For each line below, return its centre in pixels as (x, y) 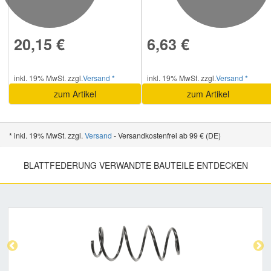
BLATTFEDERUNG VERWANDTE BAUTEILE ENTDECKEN (135, 165)
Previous (52, 215)
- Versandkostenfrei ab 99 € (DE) (166, 135)
